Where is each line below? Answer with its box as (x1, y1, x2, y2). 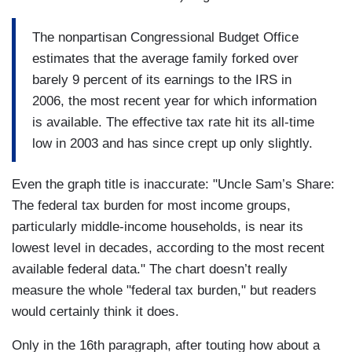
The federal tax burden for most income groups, (12, 198, 291, 214)
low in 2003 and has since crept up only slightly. (32, 135, 313, 151)
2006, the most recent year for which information (32, 93, 317, 108)
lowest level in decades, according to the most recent (12, 240, 324, 256)
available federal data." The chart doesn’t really (12, 262, 288, 277)
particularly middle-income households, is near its (12, 219, 303, 235)
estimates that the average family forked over (32, 50, 299, 66)
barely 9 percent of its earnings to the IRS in (32, 71, 291, 87)
